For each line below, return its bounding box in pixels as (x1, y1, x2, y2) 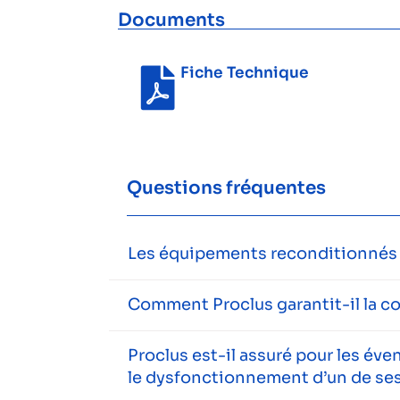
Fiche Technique (180, 62, 309, 82)
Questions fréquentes (127, 176, 326, 199)
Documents (118, 8, 225, 31)
